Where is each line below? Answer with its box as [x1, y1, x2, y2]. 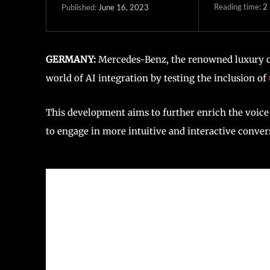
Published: [61, 2, 96, 12]
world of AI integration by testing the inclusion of [46, 72, 269, 84]
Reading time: [213, 1, 263, 11]
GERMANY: [46, 54, 96, 65]
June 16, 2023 [98, 2, 149, 12]
